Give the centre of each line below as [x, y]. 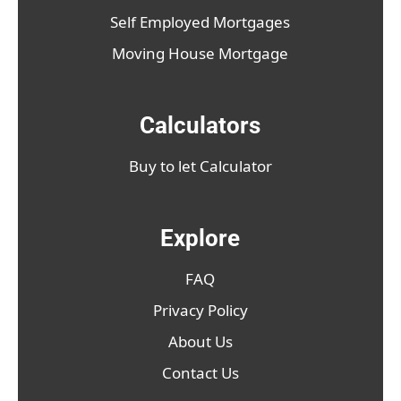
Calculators [200, 126]
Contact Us [200, 373]
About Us [200, 342]
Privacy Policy [200, 311]
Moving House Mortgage [200, 54]
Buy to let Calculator [200, 166]
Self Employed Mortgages [200, 22]
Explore [200, 239]
